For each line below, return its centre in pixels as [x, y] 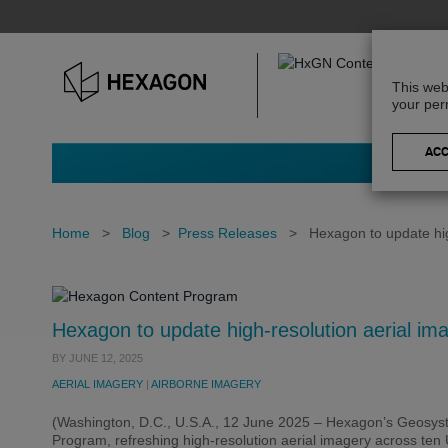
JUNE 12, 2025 [106, 358]
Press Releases [227, 233]
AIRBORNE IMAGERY [206, 384]
